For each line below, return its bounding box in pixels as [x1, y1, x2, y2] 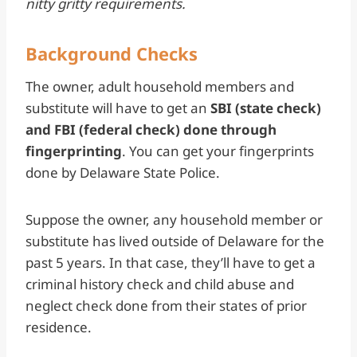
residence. [25, 317, 98, 336]
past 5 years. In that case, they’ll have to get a [25, 253, 316, 272]
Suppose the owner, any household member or [25, 210, 323, 229]
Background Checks [25, 41, 198, 65]
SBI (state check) [210, 98, 321, 117]
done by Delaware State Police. [25, 163, 223, 182]
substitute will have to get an [25, 98, 210, 117]
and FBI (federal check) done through [25, 120, 277, 139]
